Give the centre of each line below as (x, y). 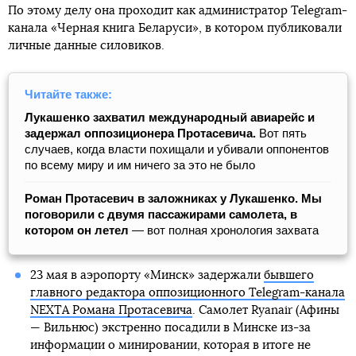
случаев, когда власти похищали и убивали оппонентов (177, 149)
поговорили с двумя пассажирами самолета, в (161, 215)
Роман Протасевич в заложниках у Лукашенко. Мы (173, 199)
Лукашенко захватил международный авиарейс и (170, 118)
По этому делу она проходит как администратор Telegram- (178, 11)
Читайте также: (68, 95)
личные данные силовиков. (86, 46)
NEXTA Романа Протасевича (111, 311)
